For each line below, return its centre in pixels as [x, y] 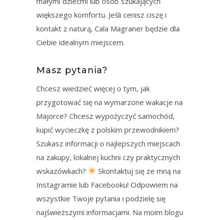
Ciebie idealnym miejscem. [81, 42]
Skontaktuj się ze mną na [139, 171]
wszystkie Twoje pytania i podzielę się [101, 198]
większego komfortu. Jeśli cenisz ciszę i [101, 14]
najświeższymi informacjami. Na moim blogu [110, 212]
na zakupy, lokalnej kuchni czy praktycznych [108, 157]
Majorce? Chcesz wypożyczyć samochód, [106, 116]
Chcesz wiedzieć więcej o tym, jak [93, 88]
